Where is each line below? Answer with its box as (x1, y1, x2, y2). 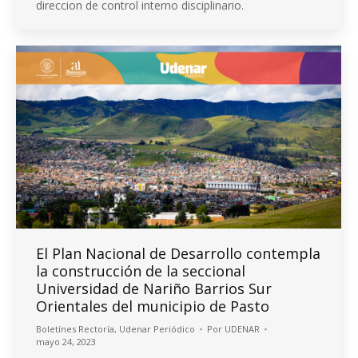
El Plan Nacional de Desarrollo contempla (36, 243, 320, 263)
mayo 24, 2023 (36, 335, 96, 348)
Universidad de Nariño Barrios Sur (36, 278, 272, 298)
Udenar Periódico (119, 322, 195, 335)
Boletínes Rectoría (36, 322, 114, 335)
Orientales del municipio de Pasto (36, 296, 269, 316)
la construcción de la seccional (36, 261, 245, 280)
